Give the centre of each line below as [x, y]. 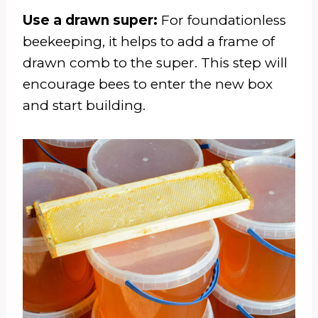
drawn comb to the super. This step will [155, 62]
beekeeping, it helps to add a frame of [149, 41]
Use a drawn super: [92, 20]
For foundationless [224, 20]
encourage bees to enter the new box [148, 84]
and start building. [84, 105]
